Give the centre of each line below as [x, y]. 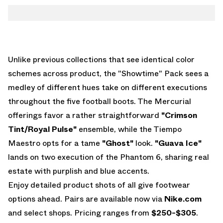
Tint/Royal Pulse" [43, 129]
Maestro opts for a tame [55, 143]
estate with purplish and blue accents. [79, 171]
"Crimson [179, 115]
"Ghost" [119, 143]
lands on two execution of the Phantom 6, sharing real [109, 157]
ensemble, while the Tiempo [130, 129]
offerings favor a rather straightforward [85, 115]
